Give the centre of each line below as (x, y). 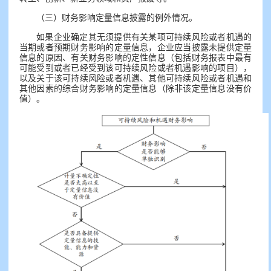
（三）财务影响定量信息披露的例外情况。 (117, 18)
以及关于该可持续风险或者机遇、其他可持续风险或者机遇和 (135, 78)
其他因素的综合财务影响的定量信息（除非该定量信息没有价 (135, 89)
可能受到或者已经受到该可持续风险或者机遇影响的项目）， (135, 68)
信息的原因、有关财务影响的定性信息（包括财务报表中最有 (135, 58)
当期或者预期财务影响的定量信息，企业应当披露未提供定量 (135, 47)
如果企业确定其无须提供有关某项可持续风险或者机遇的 (144, 37)
